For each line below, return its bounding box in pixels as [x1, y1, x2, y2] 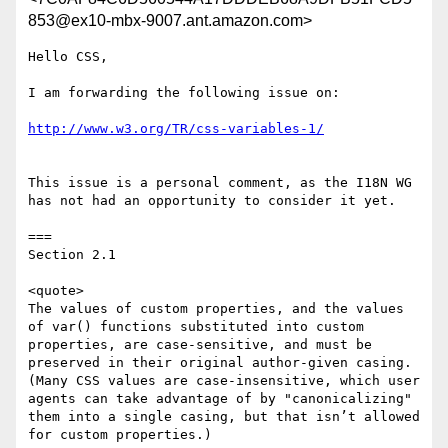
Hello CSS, [28, 49, 108, 65]
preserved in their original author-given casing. [28, 355, 412, 371]
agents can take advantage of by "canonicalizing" [28, 391, 412, 407]
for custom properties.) [28, 427, 212, 443]
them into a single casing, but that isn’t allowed [28, 409, 420, 425]
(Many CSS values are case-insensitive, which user [28, 373, 420, 389]
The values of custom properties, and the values [28, 301, 404, 317]
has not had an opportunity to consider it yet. [28, 193, 396, 209]
